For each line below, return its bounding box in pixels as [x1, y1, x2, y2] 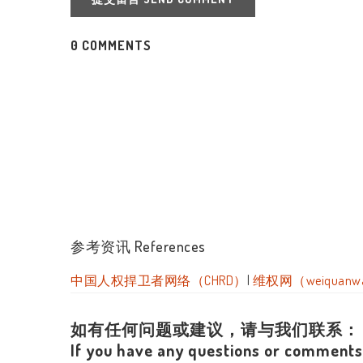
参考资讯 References [70, 237, 206, 255]
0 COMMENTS [70, 37, 152, 53]
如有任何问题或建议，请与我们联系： [70, 318, 360, 340]
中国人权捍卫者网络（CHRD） [70, 272, 247, 288]
